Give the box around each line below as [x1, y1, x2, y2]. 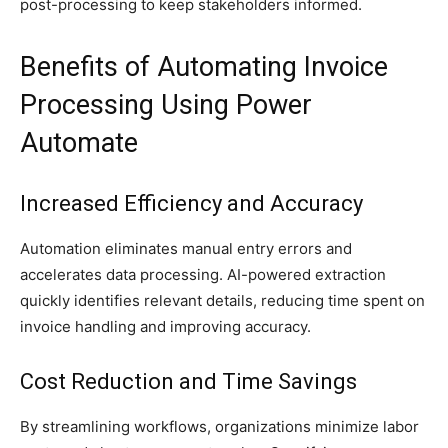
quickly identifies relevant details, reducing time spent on [20, 290, 425, 310]
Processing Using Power [20, 88, 312, 121]
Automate [20, 126, 138, 159]
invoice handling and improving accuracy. [20, 316, 311, 336]
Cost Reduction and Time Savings [20, 368, 357, 394]
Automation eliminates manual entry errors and [20, 238, 352, 258]
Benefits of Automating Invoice [20, 50, 388, 83]
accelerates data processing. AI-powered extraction [20, 264, 386, 284]
